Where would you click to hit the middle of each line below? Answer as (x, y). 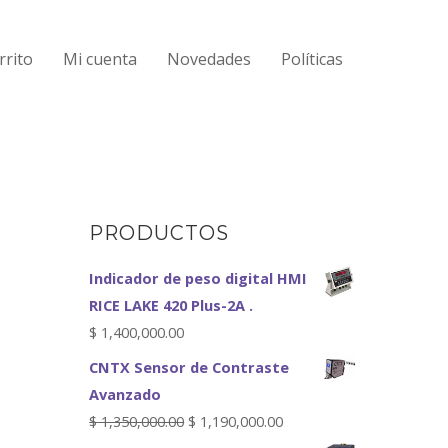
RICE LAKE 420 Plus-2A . (171, 305)
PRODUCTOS (159, 232)
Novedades (209, 59)
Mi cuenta (100, 59)
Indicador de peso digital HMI (198, 278)
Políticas (312, 59)
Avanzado (125, 394)
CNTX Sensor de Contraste (189, 367)
